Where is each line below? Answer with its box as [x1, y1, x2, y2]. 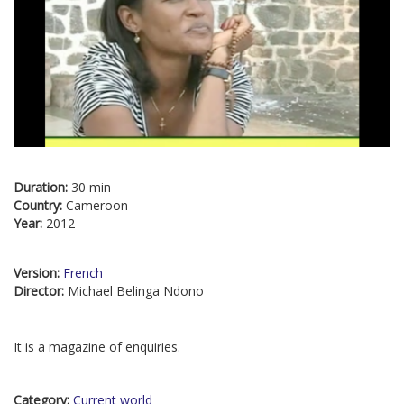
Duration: [14, 179, 71, 197]
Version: [14, 264, 63, 282]
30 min [71, 179, 111, 197]
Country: [14, 197, 66, 215]
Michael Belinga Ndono [68, 282, 204, 300]
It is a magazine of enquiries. [14, 338, 180, 356]
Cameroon [66, 197, 128, 215]
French [63, 264, 103, 282]
